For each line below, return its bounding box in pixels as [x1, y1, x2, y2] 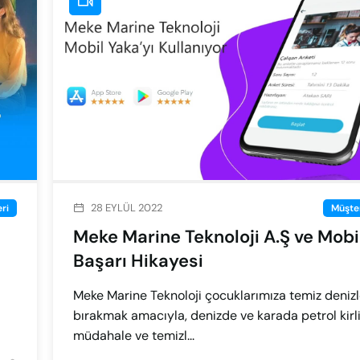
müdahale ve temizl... [73, 327, 194, 345]
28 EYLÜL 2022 [91, 201, 162, 215]
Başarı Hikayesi [73, 249, 203, 273]
